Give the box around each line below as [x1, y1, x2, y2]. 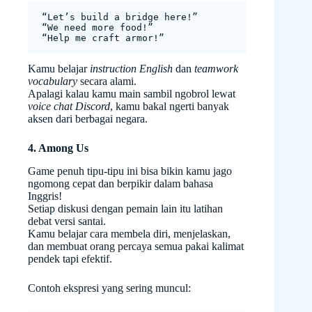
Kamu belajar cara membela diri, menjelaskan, [28, 228, 231, 240]
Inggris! [28, 190, 62, 203]
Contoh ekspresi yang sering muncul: [28, 282, 191, 295]
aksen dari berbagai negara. [28, 113, 148, 125]
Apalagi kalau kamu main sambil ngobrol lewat [28, 88, 235, 100]
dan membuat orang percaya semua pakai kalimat [28, 240, 244, 253]
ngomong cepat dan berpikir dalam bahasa [28, 178, 213, 190]
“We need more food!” [42, 22, 153, 33]
